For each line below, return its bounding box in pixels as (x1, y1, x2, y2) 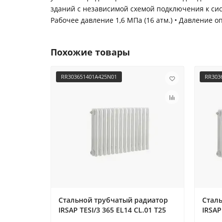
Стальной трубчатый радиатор (58, 195, 168, 205)
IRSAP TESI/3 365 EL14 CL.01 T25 (58, 205, 166, 215)
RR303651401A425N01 (61, 73, 117, 81)
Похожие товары (51, 46, 130, 58)
